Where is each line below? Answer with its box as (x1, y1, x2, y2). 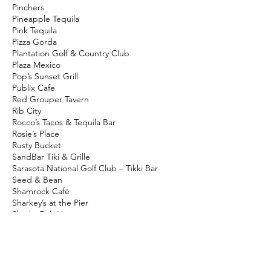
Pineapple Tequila (12, 13, 79, 24)
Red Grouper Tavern (12, 94, 89, 105)
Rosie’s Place (12, 128, 59, 139)
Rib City (12, 105, 41, 116)
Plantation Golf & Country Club (12, 48, 129, 59)
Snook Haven (12, 255, 62, 266)
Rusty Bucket (12, 140, 61, 151)
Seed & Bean (12, 174, 62, 185)
